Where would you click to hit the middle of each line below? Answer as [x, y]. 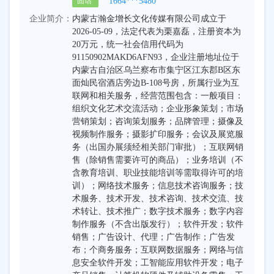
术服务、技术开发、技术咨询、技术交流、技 [158, 198]
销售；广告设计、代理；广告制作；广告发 [154, 237]
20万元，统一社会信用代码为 [128, 44]
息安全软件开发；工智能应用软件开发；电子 [158, 263]
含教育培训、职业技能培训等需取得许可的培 [158, 173]
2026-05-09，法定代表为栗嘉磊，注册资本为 [157, 31]
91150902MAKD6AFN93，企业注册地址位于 [156, 57]
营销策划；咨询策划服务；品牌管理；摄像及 [158, 121]
